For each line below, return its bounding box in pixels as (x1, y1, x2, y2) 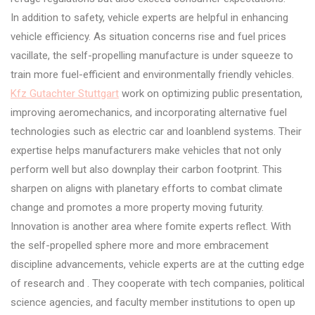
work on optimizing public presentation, (119, 86, 302, 100)
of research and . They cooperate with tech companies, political (11, 276, 304, 290)
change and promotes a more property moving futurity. (11, 200, 264, 214)
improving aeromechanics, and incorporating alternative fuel (11, 105, 287, 119)
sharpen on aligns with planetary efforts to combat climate (11, 181, 283, 195)
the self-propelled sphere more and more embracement (11, 238, 269, 252)
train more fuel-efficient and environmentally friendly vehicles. (11, 67, 294, 81)
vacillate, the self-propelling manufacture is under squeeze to (11, 49, 293, 62)
